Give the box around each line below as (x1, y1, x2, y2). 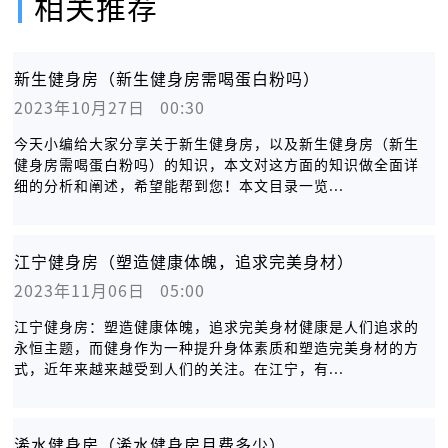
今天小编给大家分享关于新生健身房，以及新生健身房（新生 (14, 136, 420, 151)
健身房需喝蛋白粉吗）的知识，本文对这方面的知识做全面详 (14, 157, 420, 172)
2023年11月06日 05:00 (14, 282, 206, 299)
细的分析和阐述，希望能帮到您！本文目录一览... (14, 178, 345, 193)
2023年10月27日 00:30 (14, 99, 206, 116)
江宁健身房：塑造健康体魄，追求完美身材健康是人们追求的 (14, 319, 420, 334)
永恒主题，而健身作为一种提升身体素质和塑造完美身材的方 (14, 340, 420, 355)
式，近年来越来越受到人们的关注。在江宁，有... (14, 361, 345, 376)
